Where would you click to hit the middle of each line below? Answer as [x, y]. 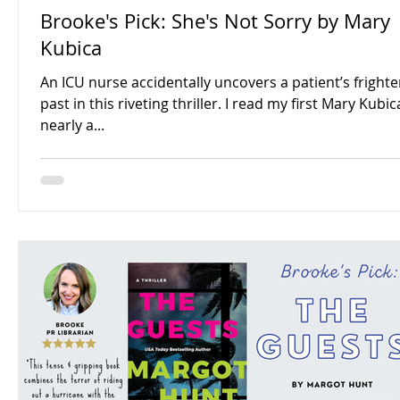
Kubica [71, 48]
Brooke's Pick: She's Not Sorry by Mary [215, 21]
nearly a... [72, 125]
